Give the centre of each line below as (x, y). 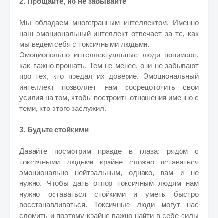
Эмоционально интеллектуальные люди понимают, (109, 55)
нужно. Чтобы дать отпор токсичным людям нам (109, 183)
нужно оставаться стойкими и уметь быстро (109, 194)
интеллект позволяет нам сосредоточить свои (109, 87)
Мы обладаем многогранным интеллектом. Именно (109, 23)
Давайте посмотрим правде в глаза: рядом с (109, 151)
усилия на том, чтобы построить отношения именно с (109, 98)
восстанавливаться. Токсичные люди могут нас (109, 205)
